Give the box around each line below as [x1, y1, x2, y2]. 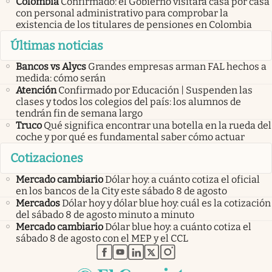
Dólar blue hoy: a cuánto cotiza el [105, 220, 251, 233]
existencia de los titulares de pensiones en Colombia [16, 18, 252, 30]
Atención [16, 84, 56, 97]
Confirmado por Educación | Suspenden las [58, 84, 253, 97]
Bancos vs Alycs [16, 61, 86, 73]
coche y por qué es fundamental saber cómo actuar [16, 131, 245, 143]
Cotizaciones [10, 151, 83, 166]
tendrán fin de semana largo [16, 107, 143, 120]
